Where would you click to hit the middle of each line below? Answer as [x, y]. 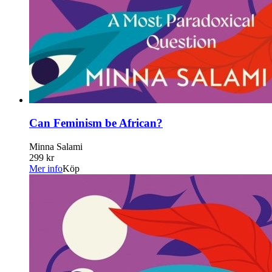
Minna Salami [56, 147]
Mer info [46, 169]
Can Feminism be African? [96, 123]
